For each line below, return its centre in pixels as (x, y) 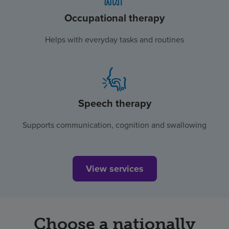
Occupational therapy (114, 18)
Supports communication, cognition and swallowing (114, 125)
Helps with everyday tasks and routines (114, 40)
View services (114, 169)
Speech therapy (114, 104)
